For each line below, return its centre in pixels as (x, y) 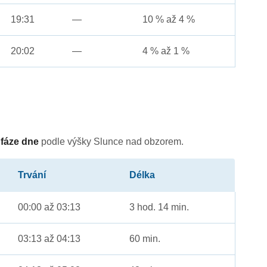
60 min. (145, 239)
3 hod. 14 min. (159, 207)
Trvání (32, 175)
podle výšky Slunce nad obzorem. (111, 142)
